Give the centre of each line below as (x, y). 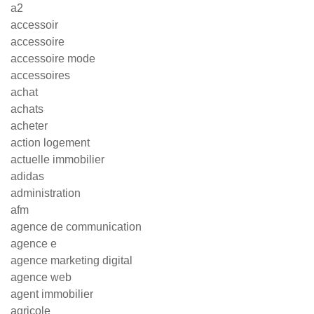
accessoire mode (53, 59)
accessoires (40, 75)
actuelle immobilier (57, 159)
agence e (34, 244)
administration (46, 193)
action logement (50, 143)
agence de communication (76, 227)
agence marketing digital (71, 260)
